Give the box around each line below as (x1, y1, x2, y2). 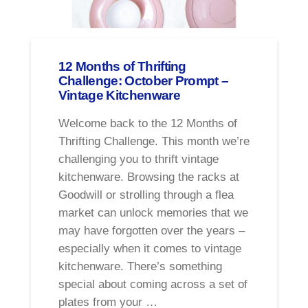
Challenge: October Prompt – (58, 73, 229, 89)
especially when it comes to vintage (58, 241, 241, 255)
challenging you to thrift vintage (58, 152, 219, 166)
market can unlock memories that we (58, 206, 248, 219)
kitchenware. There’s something (58, 259, 222, 273)
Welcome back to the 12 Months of (58, 116, 237, 130)
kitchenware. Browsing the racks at (58, 170, 239, 184)
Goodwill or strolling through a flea (58, 188, 234, 201)
